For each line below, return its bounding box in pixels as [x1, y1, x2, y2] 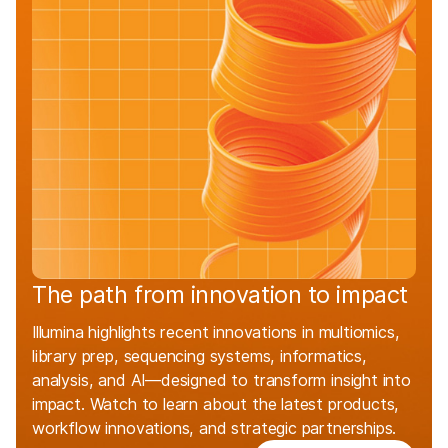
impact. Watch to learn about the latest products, [32, 394, 400, 415]
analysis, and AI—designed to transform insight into [32, 370, 411, 391]
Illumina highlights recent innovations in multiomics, [32, 322, 400, 343]
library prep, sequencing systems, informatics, [32, 346, 367, 367]
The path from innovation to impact [32, 280, 408, 310]
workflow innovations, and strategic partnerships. [32, 418, 397, 439]
